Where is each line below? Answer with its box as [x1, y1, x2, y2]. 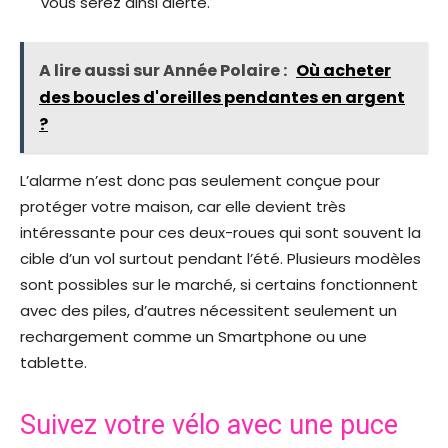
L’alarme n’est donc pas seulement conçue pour [20, 170, 380, 192]
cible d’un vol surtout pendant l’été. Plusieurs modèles [20, 248, 421, 270]
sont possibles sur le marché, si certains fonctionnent [20, 274, 418, 296]
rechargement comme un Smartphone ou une [20, 326, 367, 348]
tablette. [20, 352, 87, 374]
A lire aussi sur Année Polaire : [39, 59, 290, 83]
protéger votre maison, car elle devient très [20, 196, 346, 218]
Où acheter [296, 59, 391, 83]
